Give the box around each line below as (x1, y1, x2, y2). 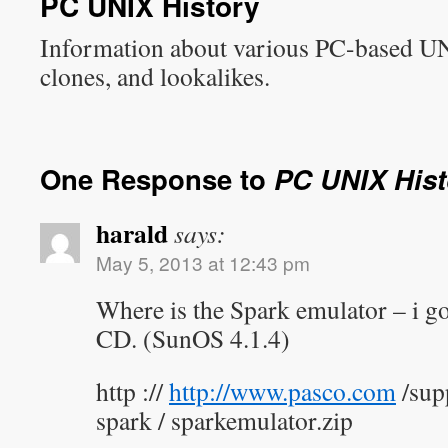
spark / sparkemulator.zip (96, 403, 353, 437)
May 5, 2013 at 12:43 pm (96, 249, 310, 276)
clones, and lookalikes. (40, 59, 270, 93)
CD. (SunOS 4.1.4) (96, 321, 290, 355)
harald (96, 214, 168, 252)
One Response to (40, 159, 274, 198)
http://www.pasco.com (169, 374, 396, 408)
